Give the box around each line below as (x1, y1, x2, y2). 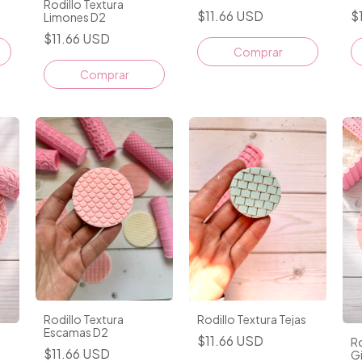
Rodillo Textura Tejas (197, 311, 306, 326)
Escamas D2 (44, 324, 108, 339)
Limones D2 (44, 9, 106, 24)
